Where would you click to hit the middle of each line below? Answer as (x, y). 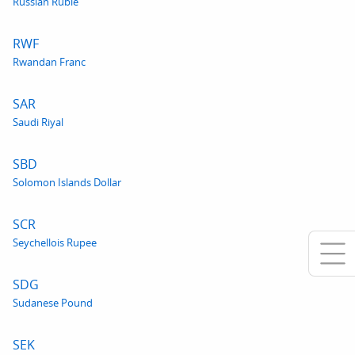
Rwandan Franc (49, 62)
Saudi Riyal (38, 122)
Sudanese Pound (53, 303)
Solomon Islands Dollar (67, 182)
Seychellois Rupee (55, 242)
